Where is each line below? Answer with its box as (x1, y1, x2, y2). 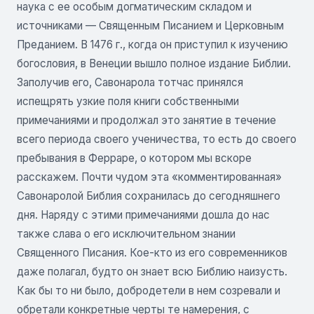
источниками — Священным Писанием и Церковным (17, 18, 284, 32)
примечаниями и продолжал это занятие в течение (17, 113, 276, 127)
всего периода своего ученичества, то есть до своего (17, 132, 296, 146)
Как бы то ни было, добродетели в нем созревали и (17, 283, 280, 297)
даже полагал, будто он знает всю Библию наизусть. (17, 264, 287, 278)
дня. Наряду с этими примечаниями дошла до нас (17, 207, 270, 221)
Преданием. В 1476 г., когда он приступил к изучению (17, 37, 288, 51)
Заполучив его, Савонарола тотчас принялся (17, 75, 243, 89)
